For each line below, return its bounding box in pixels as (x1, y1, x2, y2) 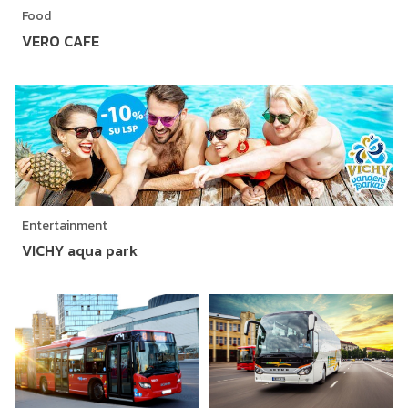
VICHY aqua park (22, 239, 138, 261)
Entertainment (22, 215, 107, 235)
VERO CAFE (22, 29, 99, 52)
